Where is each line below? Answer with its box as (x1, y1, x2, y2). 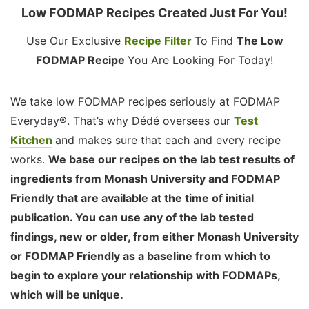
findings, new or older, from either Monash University (10, 229, 299, 243)
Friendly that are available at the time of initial (10, 190, 254, 205)
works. (10, 152, 48, 166)
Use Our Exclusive (26, 33, 124, 48)
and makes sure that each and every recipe (55, 132, 281, 147)
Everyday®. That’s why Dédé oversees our (10, 113, 234, 128)
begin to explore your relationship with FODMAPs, (10, 268, 280, 282)
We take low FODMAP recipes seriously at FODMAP (10, 94, 280, 108)
